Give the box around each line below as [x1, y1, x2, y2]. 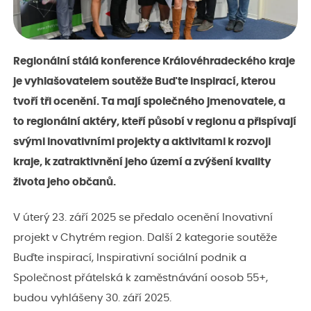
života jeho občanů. [13, 177, 118, 188]
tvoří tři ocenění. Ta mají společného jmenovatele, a [13, 96, 285, 108]
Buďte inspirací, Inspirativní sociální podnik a [13, 253, 246, 264]
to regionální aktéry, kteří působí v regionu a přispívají [13, 117, 296, 128]
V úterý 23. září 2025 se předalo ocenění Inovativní [13, 212, 273, 224]
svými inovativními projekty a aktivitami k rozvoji [13, 137, 271, 148]
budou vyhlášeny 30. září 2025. [13, 293, 171, 304]
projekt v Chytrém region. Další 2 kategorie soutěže [13, 233, 277, 244]
